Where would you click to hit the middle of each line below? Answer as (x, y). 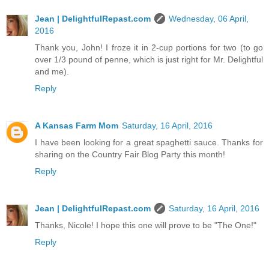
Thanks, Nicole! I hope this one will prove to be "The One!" (146, 225)
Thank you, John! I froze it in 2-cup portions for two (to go (149, 47)
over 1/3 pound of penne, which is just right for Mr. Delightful (149, 59)
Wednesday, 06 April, (209, 19)
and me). (52, 71)
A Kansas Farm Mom (77, 125)
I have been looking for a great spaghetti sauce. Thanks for (149, 142)
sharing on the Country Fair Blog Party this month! (130, 154)
